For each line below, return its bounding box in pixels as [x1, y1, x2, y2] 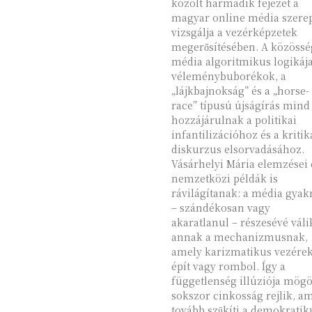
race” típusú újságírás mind [171, 98, 310, 112]
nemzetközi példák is [171, 171, 278, 185]
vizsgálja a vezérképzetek [171, 25, 297, 39]
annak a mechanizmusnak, [171, 230, 308, 244]
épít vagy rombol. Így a [171, 259, 286, 273]
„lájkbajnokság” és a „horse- [171, 84, 309, 97]
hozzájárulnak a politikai [171, 113, 297, 127]
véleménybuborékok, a [171, 69, 286, 83]
